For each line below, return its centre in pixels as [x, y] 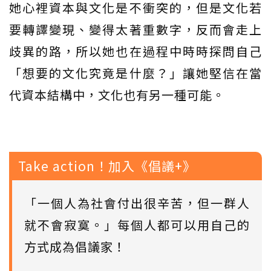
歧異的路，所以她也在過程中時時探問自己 [135, 51]
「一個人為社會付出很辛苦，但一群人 [137, 203]
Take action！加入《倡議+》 [107, 165]
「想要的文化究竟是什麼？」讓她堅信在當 [135, 73]
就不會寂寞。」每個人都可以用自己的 [137, 224]
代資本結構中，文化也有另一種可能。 [117, 94]
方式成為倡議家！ [75, 246]
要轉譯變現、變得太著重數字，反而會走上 [135, 29]
